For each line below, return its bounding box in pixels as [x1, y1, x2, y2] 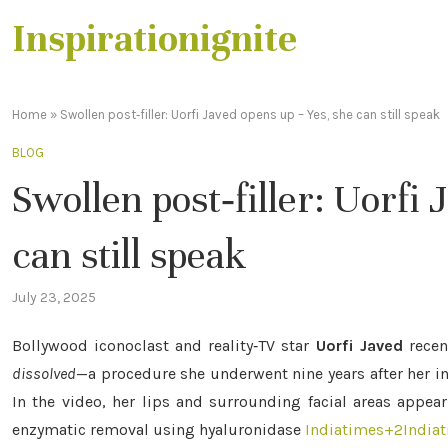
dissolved [12, 364, 76, 383]
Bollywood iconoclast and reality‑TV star [12, 336, 316, 355]
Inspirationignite [12, 16, 297, 62]
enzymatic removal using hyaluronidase [12, 420, 301, 439]
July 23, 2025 [12, 289, 96, 306]
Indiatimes [305, 420, 384, 439]
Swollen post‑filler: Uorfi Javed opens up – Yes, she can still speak [60, 107, 440, 122]
